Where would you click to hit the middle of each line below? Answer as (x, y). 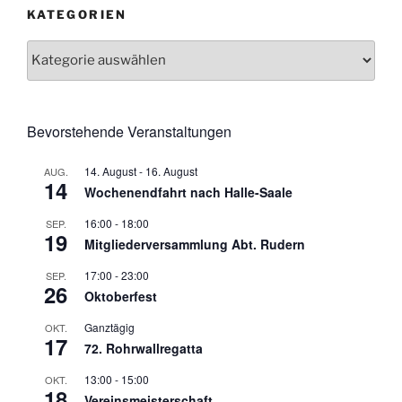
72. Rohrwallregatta (144, 348)
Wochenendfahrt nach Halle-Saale (188, 192)
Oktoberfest (121, 296)
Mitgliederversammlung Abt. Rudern (195, 244)
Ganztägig (109, 327)
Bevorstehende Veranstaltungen (129, 131)
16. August (171, 170)
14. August (110, 170)
